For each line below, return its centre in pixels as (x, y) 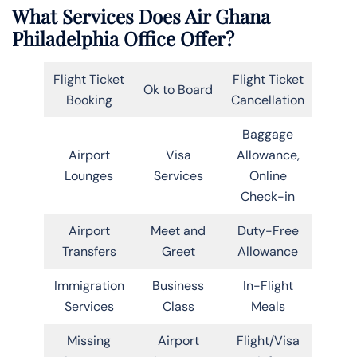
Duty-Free (268, 230)
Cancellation (268, 100)
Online (268, 175)
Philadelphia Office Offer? (123, 38)
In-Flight (268, 285)
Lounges (89, 175)
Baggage (268, 134)
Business (178, 285)
